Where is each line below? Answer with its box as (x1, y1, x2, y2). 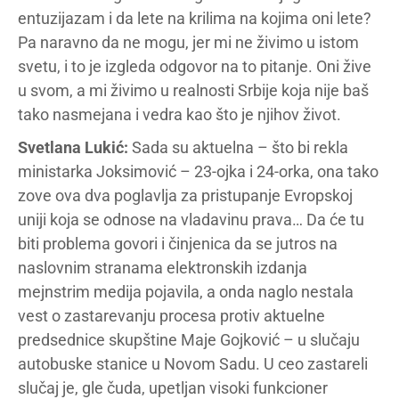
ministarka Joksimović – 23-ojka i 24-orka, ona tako (18, 162, 379, 181)
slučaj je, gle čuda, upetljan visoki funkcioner (18, 379, 328, 397)
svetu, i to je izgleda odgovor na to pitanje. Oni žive (18, 57, 371, 76)
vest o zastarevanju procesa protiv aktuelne (18, 306, 325, 325)
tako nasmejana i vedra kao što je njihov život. (18, 105, 341, 124)
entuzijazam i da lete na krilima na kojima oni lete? (18, 9, 371, 28)
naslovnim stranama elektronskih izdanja (18, 258, 307, 277)
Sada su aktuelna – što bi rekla (128, 138, 348, 157)
